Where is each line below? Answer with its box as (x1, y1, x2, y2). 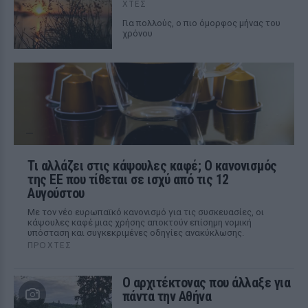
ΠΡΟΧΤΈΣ (27, 241, 72, 250)
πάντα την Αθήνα (122, 288, 212, 305)
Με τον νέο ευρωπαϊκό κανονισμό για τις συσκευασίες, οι (27, 207, 264, 217)
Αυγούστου (27, 185, 85, 201)
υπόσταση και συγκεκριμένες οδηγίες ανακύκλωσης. (27, 228, 244, 238)
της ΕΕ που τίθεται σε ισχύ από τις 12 (27, 171, 229, 188)
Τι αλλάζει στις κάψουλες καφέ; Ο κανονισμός (27, 157, 277, 174)
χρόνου (122, 28, 153, 38)
